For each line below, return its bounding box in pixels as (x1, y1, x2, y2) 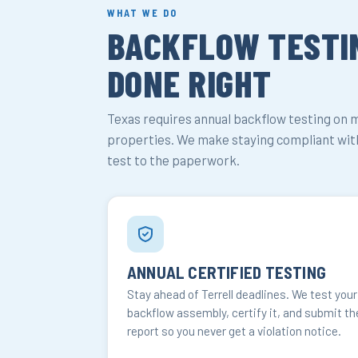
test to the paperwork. (107, 152, 240, 169)
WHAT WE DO (107, 6, 177, 18)
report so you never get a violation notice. (127, 324, 341, 339)
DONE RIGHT (107, 61, 272, 105)
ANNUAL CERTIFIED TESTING (127, 262, 326, 283)
